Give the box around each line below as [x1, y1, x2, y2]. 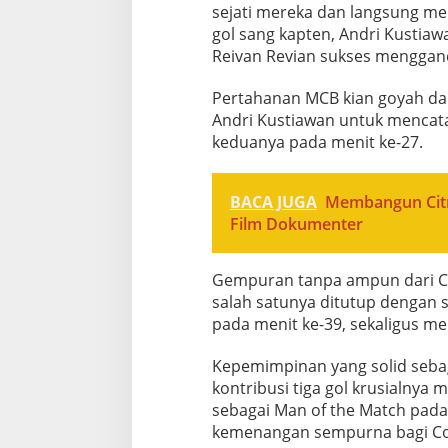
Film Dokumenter [229, 212, 363, 235]
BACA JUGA [229, 190, 317, 213]
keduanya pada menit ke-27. [211, 130, 423, 153]
